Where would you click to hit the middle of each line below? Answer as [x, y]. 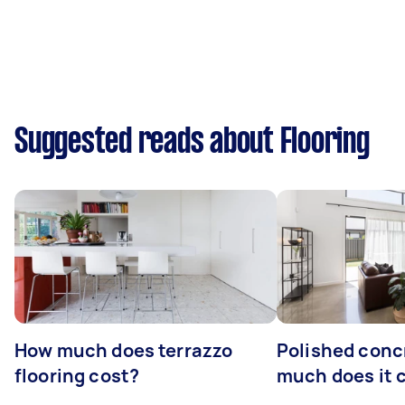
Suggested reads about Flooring [192, 143]
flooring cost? [77, 376]
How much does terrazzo [124, 350]
